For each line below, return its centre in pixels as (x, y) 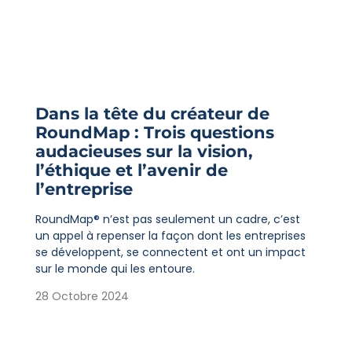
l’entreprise (84, 189)
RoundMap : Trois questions (154, 132)
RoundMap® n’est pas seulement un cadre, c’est (167, 219)
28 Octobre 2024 (82, 297)
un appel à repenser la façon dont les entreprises (170, 235)
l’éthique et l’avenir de (131, 170)
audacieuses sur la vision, (144, 151)
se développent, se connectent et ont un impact (170, 252)
